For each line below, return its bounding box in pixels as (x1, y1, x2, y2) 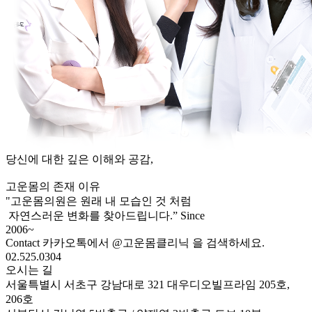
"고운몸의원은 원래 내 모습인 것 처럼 (6, 195, 192, 207)
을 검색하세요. (189, 237, 265, 249)
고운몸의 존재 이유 (6, 180, 100, 192)
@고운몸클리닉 (112, 237, 189, 249)
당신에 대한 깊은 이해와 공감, (6, 153, 153, 165)
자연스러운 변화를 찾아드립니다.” (6, 210, 178, 221)
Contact (6, 237, 42, 249)
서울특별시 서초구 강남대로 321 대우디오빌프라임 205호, (6, 279, 290, 290)
